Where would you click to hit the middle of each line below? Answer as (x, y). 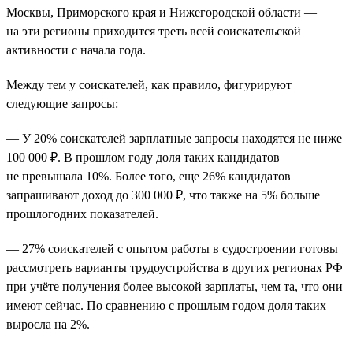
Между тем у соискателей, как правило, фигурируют (149, 84)
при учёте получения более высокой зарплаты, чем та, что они (175, 286)
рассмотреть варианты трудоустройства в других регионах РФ (175, 267)
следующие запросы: (62, 103)
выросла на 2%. (48, 324)
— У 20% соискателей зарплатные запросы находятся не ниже (174, 138)
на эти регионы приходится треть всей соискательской (154, 31)
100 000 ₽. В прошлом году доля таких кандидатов (143, 157)
